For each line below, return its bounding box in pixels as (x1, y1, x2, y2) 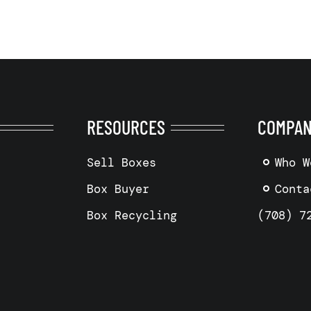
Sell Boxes (86, 154, 156, 170)
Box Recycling (86, 207, 177, 223)
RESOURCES (86, 115, 165, 139)
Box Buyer (86, 180, 149, 196)
